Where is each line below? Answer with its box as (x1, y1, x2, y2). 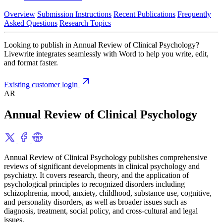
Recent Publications (113, 10, 175, 18)
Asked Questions (4, 19, 57, 27)
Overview (4, 10, 35, 18)
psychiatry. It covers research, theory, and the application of (4, 170, 189, 179)
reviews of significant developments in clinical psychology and (4, 162, 200, 170)
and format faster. (4, 58, 58, 67)
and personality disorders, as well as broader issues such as (4, 197, 187, 206)
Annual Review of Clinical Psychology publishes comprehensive (4, 153, 207, 162)
